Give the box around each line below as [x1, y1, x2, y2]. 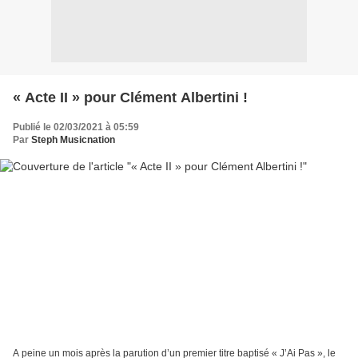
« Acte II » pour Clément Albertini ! [13, 89, 248, 105]
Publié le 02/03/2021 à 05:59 [13, 121, 139, 133]
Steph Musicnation [31, 133, 115, 145]
